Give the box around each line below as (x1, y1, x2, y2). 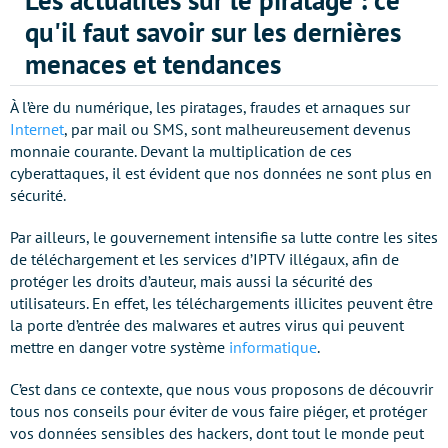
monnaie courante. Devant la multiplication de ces (10, 141, 352, 161)
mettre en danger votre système (10, 337, 229, 357)
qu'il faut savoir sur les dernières (25, 15, 401, 49)
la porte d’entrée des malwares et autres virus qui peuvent (10, 315, 404, 335)
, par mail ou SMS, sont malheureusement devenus (64, 119, 411, 139)
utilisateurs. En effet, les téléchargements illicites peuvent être (10, 293, 433, 313)
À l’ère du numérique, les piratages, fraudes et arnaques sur (10, 97, 410, 117)
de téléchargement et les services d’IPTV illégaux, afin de (10, 249, 399, 269)
